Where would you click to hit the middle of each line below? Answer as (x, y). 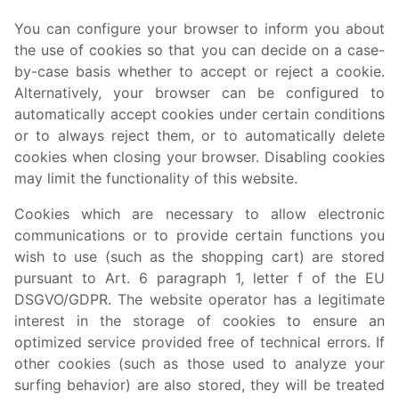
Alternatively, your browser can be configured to (199, 93)
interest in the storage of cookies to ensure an (199, 321)
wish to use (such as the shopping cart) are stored (199, 256)
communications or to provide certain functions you (199, 235)
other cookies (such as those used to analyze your (199, 363)
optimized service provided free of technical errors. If (199, 342)
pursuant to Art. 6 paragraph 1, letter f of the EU (199, 278)
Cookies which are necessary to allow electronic (199, 214)
